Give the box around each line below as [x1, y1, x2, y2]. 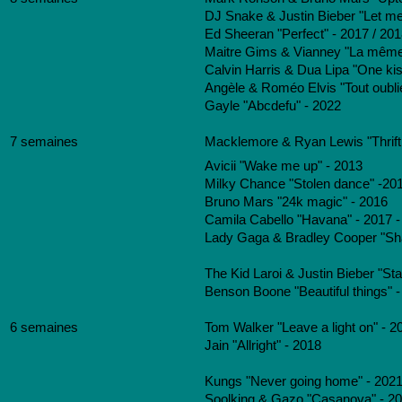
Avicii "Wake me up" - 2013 [205, 159, 363, 173]
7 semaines [10, 135, 78, 149]
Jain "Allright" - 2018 [205, 338, 321, 353]
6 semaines [10, 320, 78, 335]
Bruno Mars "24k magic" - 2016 [205, 195, 388, 209]
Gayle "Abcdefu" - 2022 [205, 99, 341, 113]
